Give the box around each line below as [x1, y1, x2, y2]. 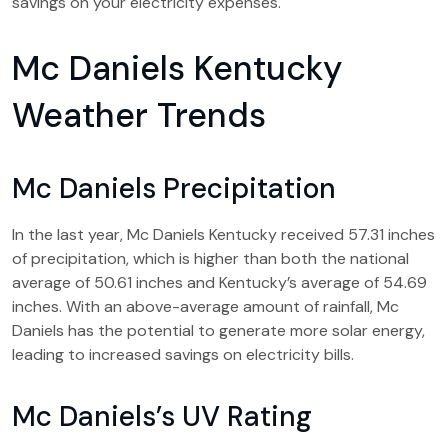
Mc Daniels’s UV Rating [12, 398, 312, 435]
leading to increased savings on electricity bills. [12, 344, 354, 365]
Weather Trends [12, 93, 266, 138]
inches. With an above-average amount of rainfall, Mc [12, 296, 399, 317]
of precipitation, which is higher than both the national [12, 248, 409, 269]
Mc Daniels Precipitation [12, 170, 336, 207]
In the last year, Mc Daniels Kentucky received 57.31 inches [12, 224, 435, 245]
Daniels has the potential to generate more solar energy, [12, 320, 425, 341]
